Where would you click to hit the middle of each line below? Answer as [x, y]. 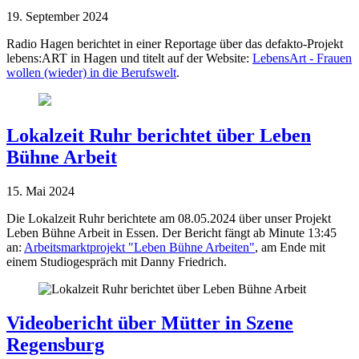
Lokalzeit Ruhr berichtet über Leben [159, 136]
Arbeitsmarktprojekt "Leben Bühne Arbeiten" [139, 248]
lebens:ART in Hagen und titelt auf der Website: [129, 58]
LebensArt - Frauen [302, 58]
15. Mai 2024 [44, 192]
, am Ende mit [290, 248]
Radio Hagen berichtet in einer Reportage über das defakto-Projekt [175, 44]
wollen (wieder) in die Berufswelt [91, 73]
